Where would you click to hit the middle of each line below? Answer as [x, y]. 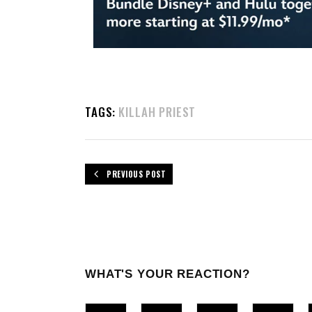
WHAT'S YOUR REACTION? [167, 274]
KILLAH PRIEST [157, 111]
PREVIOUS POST [136, 174]
